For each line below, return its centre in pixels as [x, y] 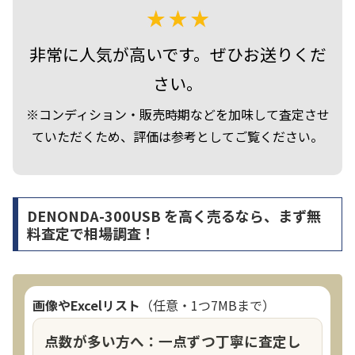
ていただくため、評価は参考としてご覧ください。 [177, 136]
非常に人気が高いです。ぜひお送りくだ [177, 53]
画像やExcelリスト [86, 305]
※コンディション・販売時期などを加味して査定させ [177, 114]
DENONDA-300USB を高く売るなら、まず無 [174, 216]
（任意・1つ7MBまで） [208, 305]
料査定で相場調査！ [91, 233]
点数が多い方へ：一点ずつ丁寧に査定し [173, 341]
